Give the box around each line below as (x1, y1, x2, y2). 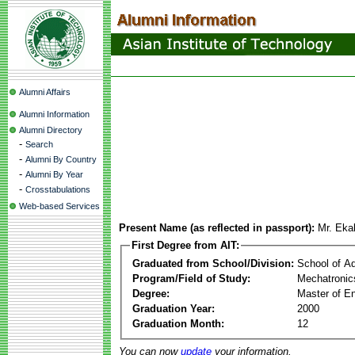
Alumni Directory (19, 125, 82, 135)
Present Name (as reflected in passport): (119, 222, 315, 234)
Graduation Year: (132, 302, 215, 315)
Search (25, 139, 53, 149)
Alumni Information (19, 109, 90, 119)
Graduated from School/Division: (132, 257, 294, 269)
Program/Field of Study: (132, 272, 250, 284)
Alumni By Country (25, 155, 97, 164)
